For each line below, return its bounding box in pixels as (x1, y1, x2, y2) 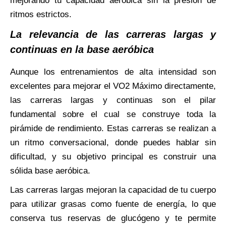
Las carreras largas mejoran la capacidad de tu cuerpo (10, 185, 216, 195)
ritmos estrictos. (10, 9, 72, 19)
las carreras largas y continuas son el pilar (10, 95, 216, 105)
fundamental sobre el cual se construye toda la (10, 109, 216, 119)
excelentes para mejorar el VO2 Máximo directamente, (10, 81, 216, 91)
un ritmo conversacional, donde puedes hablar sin (10, 137, 216, 147)
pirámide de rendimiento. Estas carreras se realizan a (10, 123, 216, 133)
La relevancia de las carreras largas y (10, 28, 216, 40)
